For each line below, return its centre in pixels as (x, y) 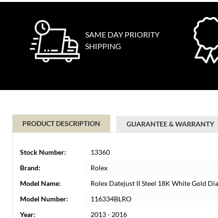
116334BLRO (111, 199)
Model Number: (44, 199)
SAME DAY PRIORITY (122, 34)
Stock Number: (43, 152)
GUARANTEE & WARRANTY (170, 124)
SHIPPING (103, 46)
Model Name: (40, 183)
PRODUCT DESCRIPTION (61, 123)
